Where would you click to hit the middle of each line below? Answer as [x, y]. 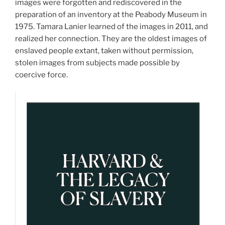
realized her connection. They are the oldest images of [111, 38]
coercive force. [42, 75]
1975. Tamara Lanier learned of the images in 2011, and [111, 26]
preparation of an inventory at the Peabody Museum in [111, 14]
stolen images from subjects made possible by [97, 63]
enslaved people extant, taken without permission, [104, 50]
